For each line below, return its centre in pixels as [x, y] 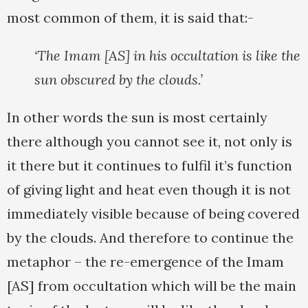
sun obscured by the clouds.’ [119, 80]
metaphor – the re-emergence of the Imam [145, 262]
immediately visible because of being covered [153, 214]
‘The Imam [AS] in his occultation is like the [167, 56]
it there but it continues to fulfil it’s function [150, 166]
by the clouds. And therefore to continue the [150, 238]
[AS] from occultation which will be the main [152, 286]
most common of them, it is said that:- [130, 18]
